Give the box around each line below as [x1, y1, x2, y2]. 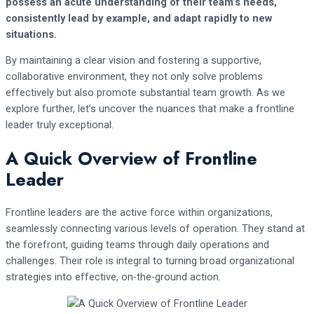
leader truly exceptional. [6, 118, 114, 132]
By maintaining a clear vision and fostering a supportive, [6, 54, 261, 67]
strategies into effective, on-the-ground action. [6, 270, 221, 283]
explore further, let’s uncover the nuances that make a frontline [6, 102, 294, 116]
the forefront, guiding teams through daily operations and [6, 238, 269, 251]
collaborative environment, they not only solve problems [6, 70, 263, 83]
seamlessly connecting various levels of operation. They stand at [6, 221, 305, 235]
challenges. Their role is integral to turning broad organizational [6, 254, 294, 267]
